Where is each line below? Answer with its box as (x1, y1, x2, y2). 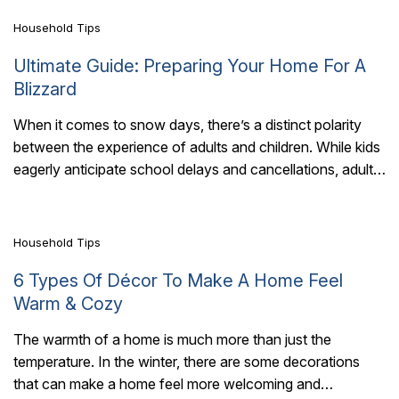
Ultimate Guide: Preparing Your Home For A (13, 55, 366, 77)
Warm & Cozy (13, 292, 123, 314)
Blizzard (13, 78, 77, 101)
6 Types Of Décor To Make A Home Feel (13, 269, 343, 291)
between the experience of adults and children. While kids (13, 138, 380, 157)
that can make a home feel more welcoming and (13, 375, 321, 394)
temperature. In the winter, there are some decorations (13, 353, 360, 371)
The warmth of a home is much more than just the (13, 330, 331, 349)
